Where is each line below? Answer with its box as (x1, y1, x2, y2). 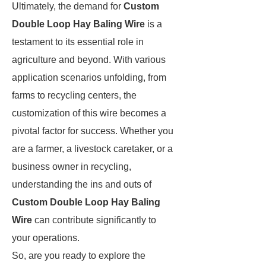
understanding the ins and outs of (12, 179, 151, 189)
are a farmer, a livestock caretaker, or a (12, 144, 173, 154)
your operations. (12, 233, 80, 243)
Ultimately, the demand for (12, 1, 123, 11)
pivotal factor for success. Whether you (12, 126, 173, 136)
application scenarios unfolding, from (12, 72, 166, 83)
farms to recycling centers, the (12, 90, 137, 100)
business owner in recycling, (12, 161, 131, 172)
